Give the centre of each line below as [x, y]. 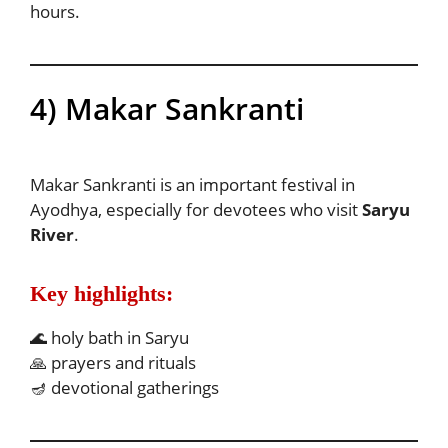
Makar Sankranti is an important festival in [192, 185]
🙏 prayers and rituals [113, 362]
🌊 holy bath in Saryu [109, 337]
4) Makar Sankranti [167, 109]
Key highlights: [101, 294]
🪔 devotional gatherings [124, 387]
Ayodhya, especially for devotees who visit [196, 210]
